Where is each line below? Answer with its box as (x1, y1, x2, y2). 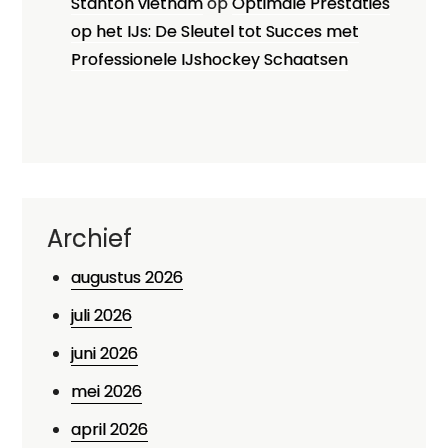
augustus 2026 (71, 266, 184, 289)
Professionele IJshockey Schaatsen (71, 48, 349, 71)
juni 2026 (71, 342, 139, 365)
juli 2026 (71, 304, 133, 327)
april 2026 (71, 418, 149, 441)
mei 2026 (71, 380, 143, 403)
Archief (47, 222, 133, 255)
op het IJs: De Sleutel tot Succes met (71, 20, 360, 43)
